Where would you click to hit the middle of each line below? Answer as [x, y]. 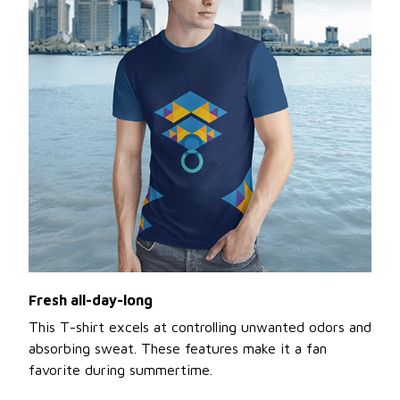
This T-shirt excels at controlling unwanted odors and [200, 326]
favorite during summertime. [121, 369]
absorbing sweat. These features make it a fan [178, 348]
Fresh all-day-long [91, 300]
